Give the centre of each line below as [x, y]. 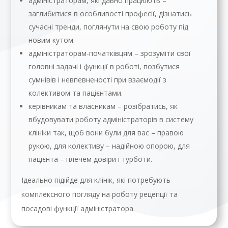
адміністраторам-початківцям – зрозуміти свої [110, 53]
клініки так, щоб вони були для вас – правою [106, 133]
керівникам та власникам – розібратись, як [103, 106]
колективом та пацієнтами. [76, 93]
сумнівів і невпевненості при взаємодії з [98, 80]
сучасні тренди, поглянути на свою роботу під [109, 27]
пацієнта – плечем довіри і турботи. [91, 159]
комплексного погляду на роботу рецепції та [100, 194]
